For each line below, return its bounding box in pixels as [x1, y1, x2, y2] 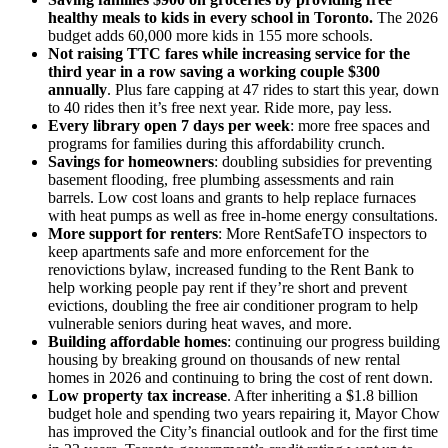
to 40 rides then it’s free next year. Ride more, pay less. [48, 99, 392, 117]
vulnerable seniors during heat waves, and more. [48, 315, 352, 333]
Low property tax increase [48, 387, 227, 405]
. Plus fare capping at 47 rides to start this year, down [107, 81, 439, 99]
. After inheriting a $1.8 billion [227, 387, 418, 405]
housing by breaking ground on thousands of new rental [48, 351, 400, 369]
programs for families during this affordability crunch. [48, 135, 385, 153]
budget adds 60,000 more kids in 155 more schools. [48, 27, 373, 45]
